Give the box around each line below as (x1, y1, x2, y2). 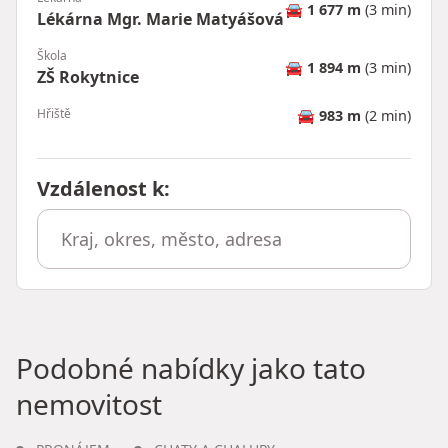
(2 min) (361, 105, 411, 125)
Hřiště (37, 104, 71, 122)
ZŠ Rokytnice (37, 65, 139, 88)
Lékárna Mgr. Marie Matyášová (37, 7, 284, 30)
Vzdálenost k (37, 174, 164, 202)
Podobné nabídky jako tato (16, 348, 366, 387)
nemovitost (16, 384, 162, 423)
